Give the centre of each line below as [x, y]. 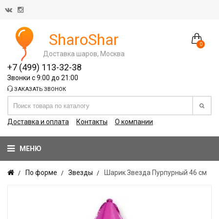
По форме [41, 173]
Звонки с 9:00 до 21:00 [43, 78]
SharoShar [84, 39]
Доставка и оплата [38, 122]
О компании [134, 122]
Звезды [81, 173]
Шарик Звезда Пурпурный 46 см [155, 173]
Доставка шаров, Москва [84, 54]
